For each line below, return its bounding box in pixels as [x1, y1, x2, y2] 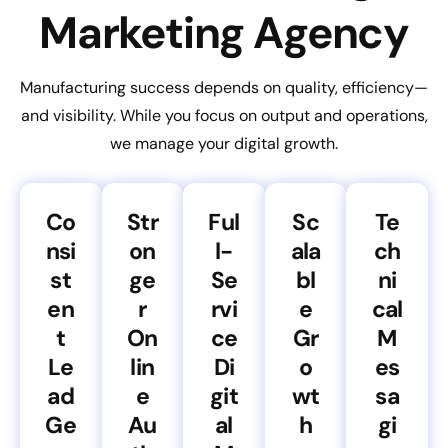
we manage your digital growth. [110, 132, 338, 154]
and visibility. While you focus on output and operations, [20, 104, 428, 126]
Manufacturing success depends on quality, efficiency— [20, 76, 428, 98]
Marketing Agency [39, 3, 409, 62]
